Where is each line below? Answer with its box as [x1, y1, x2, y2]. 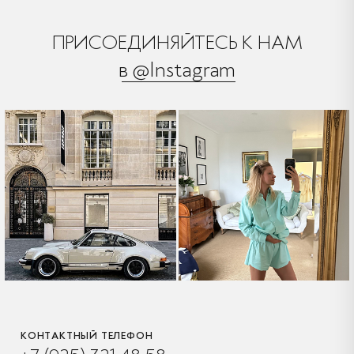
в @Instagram [118, 55, 236, 82]
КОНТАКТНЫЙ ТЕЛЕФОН [21, 330, 153, 342]
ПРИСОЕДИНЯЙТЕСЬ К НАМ [51, 30, 303, 54]
